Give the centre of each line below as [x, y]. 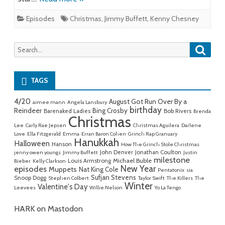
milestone [172, 160]
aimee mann [49, 102]
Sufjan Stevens [114, 178]
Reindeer [28, 111]
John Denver [117, 152]
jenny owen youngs [37, 153]
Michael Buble [132, 161]
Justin [190, 153]
